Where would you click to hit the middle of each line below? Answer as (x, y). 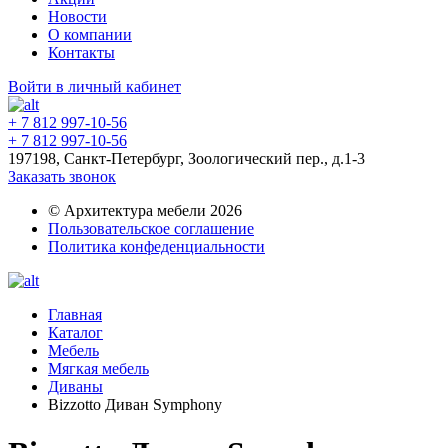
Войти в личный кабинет (94, 86)
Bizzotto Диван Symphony (135, 404)
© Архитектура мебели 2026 (145, 210)
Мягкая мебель (98, 368)
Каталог (75, 332)
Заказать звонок (62, 176)
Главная (75, 314)
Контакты (81, 52)
